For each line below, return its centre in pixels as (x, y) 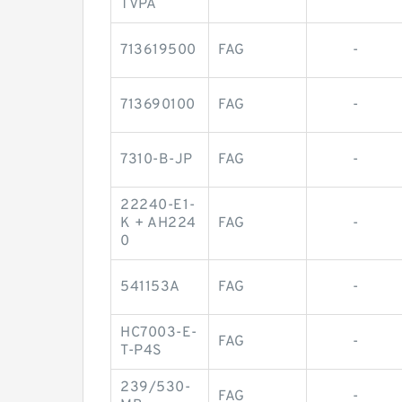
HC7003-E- (159, 332)
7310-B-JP (157, 159)
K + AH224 (158, 223)
